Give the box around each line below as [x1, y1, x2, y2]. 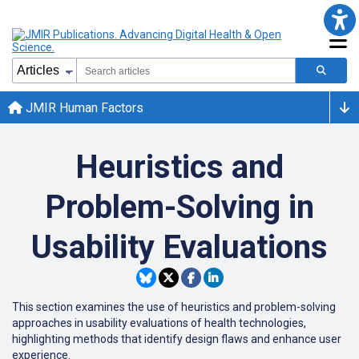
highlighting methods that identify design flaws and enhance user [12, 333, 341, 345]
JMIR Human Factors [22, 99, 143, 115]
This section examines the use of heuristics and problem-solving [12, 301, 336, 313]
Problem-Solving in [45, 188, 314, 226]
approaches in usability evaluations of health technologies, [12, 317, 306, 329]
